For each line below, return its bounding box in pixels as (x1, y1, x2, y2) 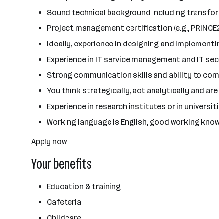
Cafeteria (47, 197, 81, 207)
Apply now (31, 137, 67, 146)
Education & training (47, 182, 121, 191)
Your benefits (31, 156, 92, 172)
